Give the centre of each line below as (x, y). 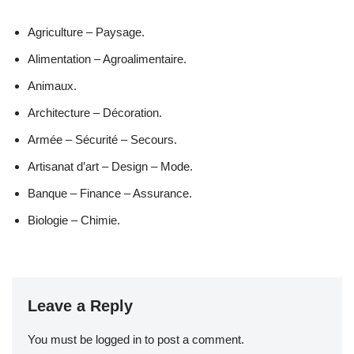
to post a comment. (193, 339)
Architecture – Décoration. (95, 112)
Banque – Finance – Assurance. (110, 193)
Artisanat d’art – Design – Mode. (110, 166)
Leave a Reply (80, 305)
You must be (62, 339)
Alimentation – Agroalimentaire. (107, 58)
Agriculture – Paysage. (86, 32)
